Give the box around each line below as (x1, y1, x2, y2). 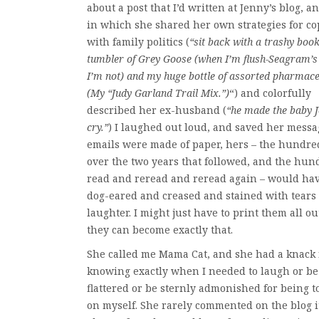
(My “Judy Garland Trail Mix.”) (87, 86, 229, 100)
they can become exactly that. (87, 223, 233, 236)
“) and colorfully (229, 86, 311, 100)
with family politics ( (87, 35, 189, 48)
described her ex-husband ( (87, 103, 226, 117)
